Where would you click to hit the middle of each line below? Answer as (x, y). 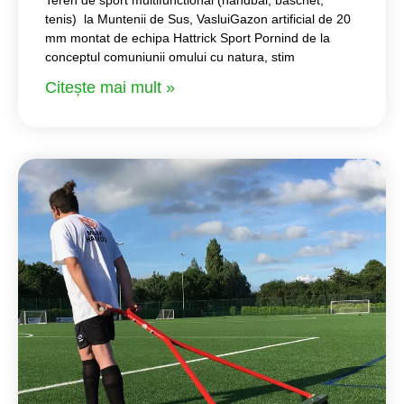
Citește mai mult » (110, 87)
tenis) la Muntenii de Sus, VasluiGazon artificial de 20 (198, 18)
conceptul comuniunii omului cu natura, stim (170, 56)
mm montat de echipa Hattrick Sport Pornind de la (188, 37)
